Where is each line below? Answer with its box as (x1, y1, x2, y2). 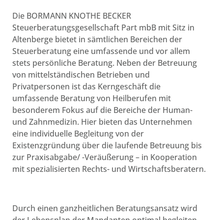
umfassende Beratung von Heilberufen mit (12, 93, 171, 104)
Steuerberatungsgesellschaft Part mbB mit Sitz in (12, 22, 194, 33)
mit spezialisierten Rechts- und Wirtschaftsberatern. (12, 164, 206, 175)
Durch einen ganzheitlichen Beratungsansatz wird (12, 203, 197, 214)
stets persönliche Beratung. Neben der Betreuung (12, 57, 197, 69)
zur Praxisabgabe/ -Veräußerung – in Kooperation (12, 152, 197, 163)
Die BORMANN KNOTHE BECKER (12, 10, 131, 22)
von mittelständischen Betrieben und (12, 69, 150, 81)
